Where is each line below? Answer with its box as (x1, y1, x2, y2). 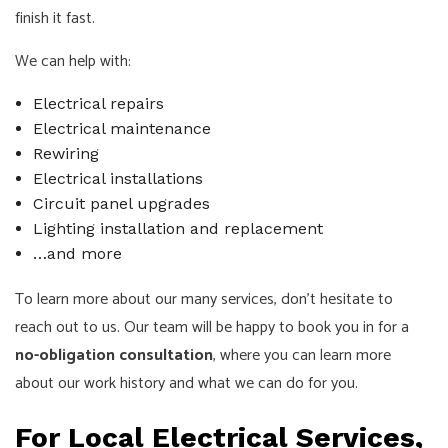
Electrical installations (32, 169, 203, 189)
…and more (32, 244, 122, 264)
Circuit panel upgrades (32, 194, 210, 214)
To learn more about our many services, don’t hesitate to (15, 286, 393, 314)
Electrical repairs (32, 94, 164, 114)
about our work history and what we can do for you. (15, 370, 358, 398)
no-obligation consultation (15, 342, 213, 370)
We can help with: (15, 48, 131, 76)
